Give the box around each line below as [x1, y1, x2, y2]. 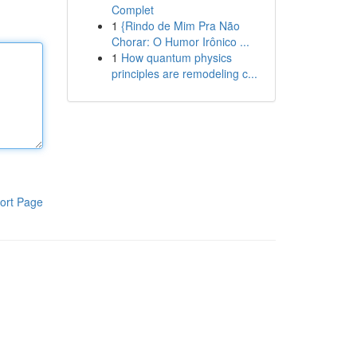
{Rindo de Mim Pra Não [120, 18, 240, 33]
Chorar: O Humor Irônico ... [111, 33, 249, 49]
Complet [111, 2, 154, 18]
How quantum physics [120, 49, 232, 65]
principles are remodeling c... [111, 65, 257, 81]
